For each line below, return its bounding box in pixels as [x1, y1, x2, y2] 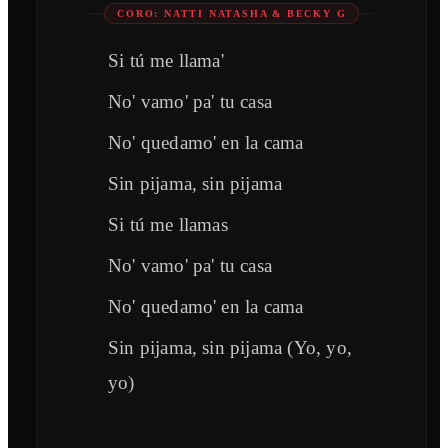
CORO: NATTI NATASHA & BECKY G [117, 8, 347, 20]
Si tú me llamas [108, 214, 228, 236]
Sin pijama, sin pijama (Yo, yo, [108, 337, 352, 359]
